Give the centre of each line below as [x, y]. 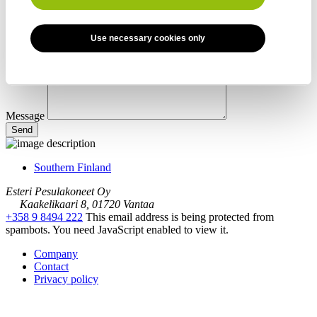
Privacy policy [66, 279]
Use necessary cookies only [148, 38]
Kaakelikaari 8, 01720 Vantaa [86, 204]
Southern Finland [73, 168]
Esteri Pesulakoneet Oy [58, 192]
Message [27, 116]
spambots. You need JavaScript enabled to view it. [117, 230]
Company [56, 254]
